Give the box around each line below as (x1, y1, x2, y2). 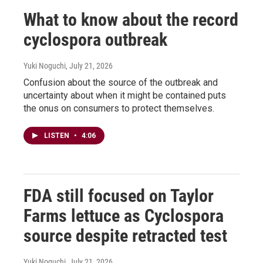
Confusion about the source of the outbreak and (23, 77, 218, 88)
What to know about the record (23, 9, 238, 30)
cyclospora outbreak (23, 29, 167, 50)
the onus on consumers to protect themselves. (23, 103, 214, 114)
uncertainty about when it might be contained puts (23, 90, 226, 101)
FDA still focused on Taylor (23, 186, 214, 206)
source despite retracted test (23, 225, 227, 246)
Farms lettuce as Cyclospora (23, 205, 224, 226)
